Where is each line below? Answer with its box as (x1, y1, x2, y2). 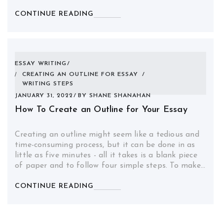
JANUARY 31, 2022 (15, 93, 73, 99)
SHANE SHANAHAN (89, 93, 151, 99)
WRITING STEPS (22, 81, 74, 87)
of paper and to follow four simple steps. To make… (15, 162, 206, 170)
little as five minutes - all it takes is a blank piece (15, 151, 197, 159)
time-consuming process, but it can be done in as (15, 141, 195, 149)
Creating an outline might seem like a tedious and (15, 131, 199, 139)
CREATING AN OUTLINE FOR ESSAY (22, 72, 138, 77)
